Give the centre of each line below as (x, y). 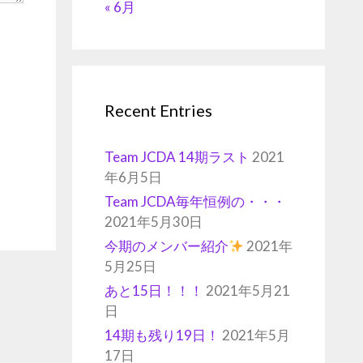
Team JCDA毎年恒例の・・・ (195, 202)
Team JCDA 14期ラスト (177, 157)
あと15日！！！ (154, 291)
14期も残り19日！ (162, 335)
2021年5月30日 (153, 222)
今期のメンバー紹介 (166, 246)
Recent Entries (158, 111)
